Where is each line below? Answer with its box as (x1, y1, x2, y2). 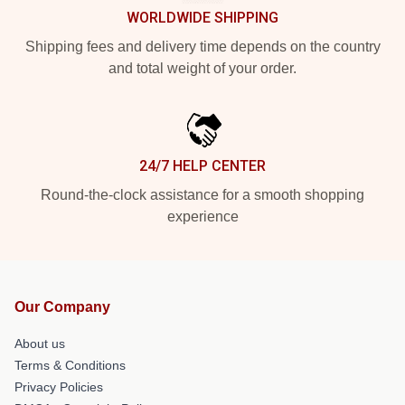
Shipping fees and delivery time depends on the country (24, 38, 381, 54)
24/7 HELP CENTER (139, 156, 266, 174)
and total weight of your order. (108, 60, 297, 76)
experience (166, 208, 239, 224)
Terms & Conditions (14, 357, 126, 372)
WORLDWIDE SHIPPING (127, 8, 278, 26)
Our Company (14, 298, 110, 315)
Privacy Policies (14, 379, 103, 394)
